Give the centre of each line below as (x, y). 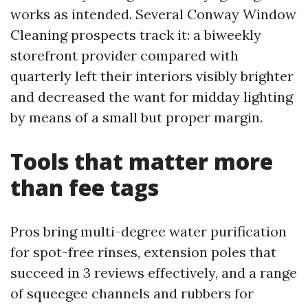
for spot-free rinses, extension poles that (143, 252)
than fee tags (85, 187)
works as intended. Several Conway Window (153, 14)
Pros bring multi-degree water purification (148, 231)
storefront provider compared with (124, 55)
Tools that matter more (142, 161)
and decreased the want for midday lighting (152, 97)
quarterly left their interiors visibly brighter (152, 76)
